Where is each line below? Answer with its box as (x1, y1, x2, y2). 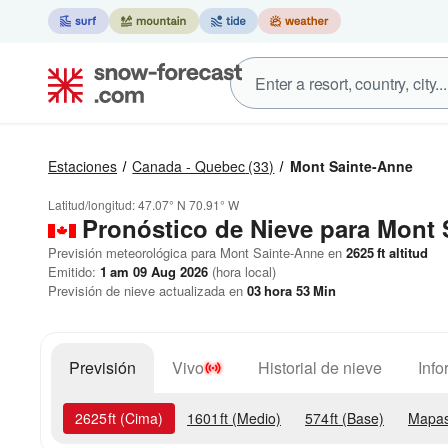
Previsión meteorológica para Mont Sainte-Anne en (48, 243, 342, 262)
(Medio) (228, 408, 281, 428)
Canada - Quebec (132, 156, 246, 176)
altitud (385, 243, 428, 262)
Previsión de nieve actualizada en (48, 281, 247, 300)
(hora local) (208, 262, 276, 281)
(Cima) (116, 408, 163, 428)
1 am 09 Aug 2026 (100, 262, 208, 281)
